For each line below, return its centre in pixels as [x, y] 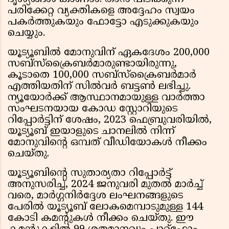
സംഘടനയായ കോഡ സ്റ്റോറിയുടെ [93, 109]
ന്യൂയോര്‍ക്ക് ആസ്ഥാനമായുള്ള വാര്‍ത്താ [106, 98]
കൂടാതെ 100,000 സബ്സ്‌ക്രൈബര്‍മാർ [102, 76]
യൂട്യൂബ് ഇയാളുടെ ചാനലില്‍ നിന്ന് [91, 132]
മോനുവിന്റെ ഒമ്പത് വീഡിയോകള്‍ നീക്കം [107, 143]
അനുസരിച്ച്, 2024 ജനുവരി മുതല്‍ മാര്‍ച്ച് [105, 185]
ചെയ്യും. [28, 34]
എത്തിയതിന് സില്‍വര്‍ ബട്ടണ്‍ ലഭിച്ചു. [99, 87]
